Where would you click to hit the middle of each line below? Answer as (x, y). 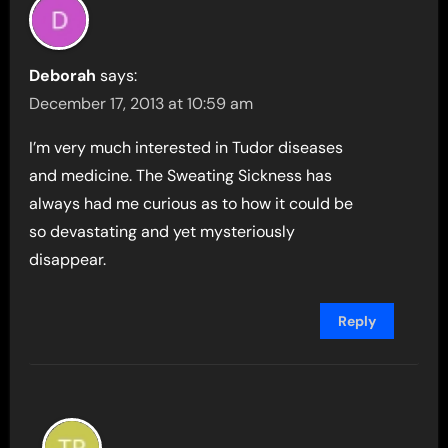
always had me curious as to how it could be (191, 204)
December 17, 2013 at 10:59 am (141, 104)
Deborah (63, 76)
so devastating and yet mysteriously (162, 232)
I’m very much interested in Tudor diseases (186, 148)
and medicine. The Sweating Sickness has (181, 176)
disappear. (68, 260)
